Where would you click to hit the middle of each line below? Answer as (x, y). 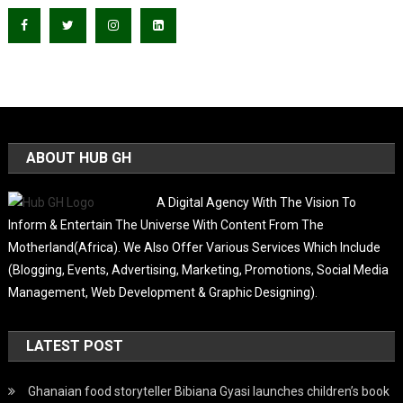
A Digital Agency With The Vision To (257, 202)
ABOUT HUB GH (79, 157)
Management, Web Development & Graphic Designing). (163, 292)
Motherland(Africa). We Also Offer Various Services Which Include (195, 247)
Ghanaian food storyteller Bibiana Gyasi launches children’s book (209, 391)
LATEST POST (75, 345)
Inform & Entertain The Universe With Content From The (166, 224)
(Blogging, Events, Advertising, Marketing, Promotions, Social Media (199, 269)
